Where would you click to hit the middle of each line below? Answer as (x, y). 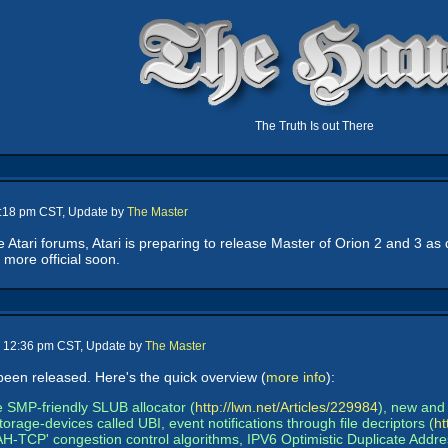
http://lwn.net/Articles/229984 (286, 407)
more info (296, 377)
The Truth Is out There (314, 126)
